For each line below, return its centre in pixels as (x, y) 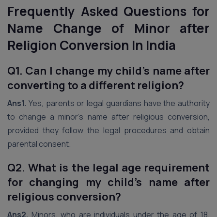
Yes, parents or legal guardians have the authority (118, 103)
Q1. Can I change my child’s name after (108, 71)
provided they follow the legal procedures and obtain (108, 130)
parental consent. (39, 144)
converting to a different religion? (96, 85)
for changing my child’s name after (108, 182)
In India (154, 45)
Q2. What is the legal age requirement (108, 168)
